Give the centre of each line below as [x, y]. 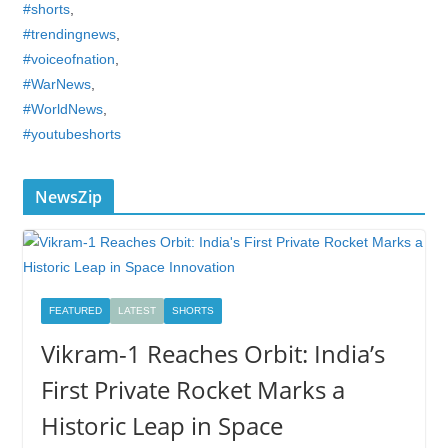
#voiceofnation [68, 59]
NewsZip [68, 197]
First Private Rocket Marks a [192, 389]
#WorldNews [62, 109]
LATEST [136, 310]
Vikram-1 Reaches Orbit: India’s [212, 353]
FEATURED [75, 310]
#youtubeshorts [71, 134]
